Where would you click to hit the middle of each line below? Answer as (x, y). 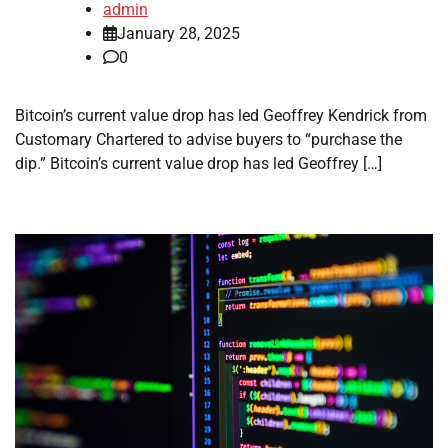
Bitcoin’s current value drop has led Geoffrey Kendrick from (221, 116)
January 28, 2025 (178, 34)
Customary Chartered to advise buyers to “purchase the (208, 140)
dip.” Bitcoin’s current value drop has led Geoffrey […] (198, 164)
